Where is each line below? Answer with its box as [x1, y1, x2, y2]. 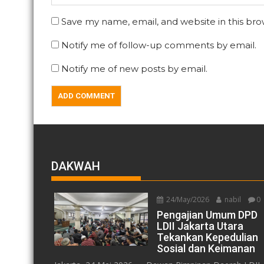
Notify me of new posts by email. [61, 62, 207, 74]
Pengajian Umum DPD [157, 208, 258, 221]
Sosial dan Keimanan [157, 242, 256, 255]
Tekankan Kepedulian [157, 230, 259, 243]
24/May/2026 [164, 194, 210, 204]
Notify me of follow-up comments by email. [61, 39, 256, 51]
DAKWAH [51, 159, 100, 173]
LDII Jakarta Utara [157, 219, 244, 232]
